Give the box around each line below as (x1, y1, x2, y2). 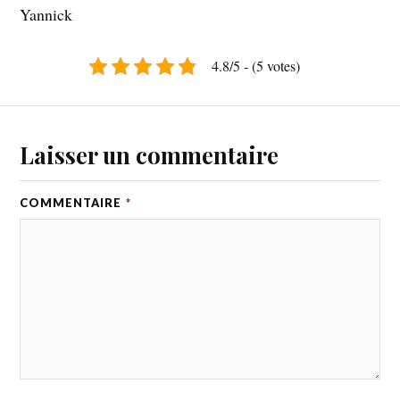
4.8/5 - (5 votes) (212, 56, 300, 76)
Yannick (20, 4, 73, 26)
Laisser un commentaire (20, 138, 279, 170)
